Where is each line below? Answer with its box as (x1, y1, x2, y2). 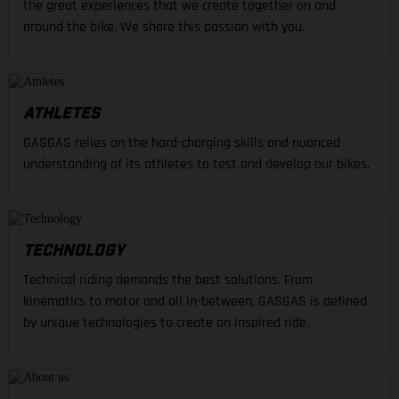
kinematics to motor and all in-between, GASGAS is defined (23, 291, 367, 311)
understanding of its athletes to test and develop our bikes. (23, 154, 370, 174)
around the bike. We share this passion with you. (120, 17, 305, 37)
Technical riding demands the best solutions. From (23, 270, 313, 289)
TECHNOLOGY (23, 242, 125, 259)
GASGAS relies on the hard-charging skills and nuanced (23, 133, 340, 152)
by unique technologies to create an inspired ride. (23, 313, 309, 332)
